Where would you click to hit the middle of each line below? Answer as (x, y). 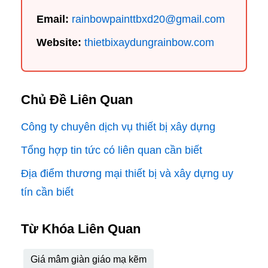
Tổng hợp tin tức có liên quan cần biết (112, 150)
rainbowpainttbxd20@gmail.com (148, 19)
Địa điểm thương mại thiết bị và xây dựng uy (127, 174)
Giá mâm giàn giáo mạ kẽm (89, 260)
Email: (53, 19)
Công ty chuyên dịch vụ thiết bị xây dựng (118, 127)
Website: (59, 43)
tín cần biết (47, 192)
